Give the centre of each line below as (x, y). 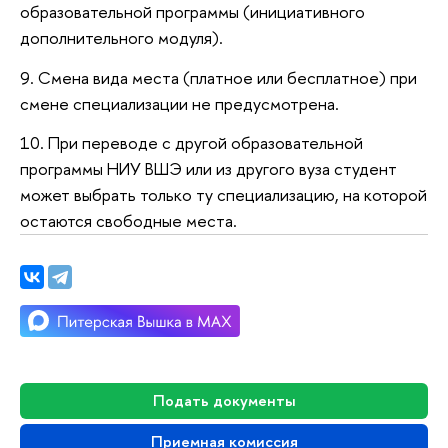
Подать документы (224, 401)
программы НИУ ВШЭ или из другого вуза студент (208, 169)
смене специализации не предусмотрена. (179, 103)
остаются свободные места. (128, 221)
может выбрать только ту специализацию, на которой (223, 195)
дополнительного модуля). (121, 38)
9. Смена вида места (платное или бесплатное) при (218, 77)
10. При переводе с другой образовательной (191, 143)
